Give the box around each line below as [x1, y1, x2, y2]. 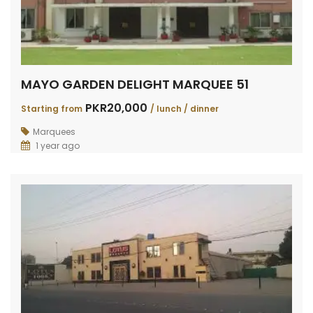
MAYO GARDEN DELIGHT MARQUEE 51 [21, 75, 249, 93]
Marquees [33, 125, 75, 138]
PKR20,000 [82, 99, 150, 116]
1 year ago [34, 139, 80, 152]
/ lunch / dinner [150, 102, 219, 115]
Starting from [21, 102, 82, 115]
